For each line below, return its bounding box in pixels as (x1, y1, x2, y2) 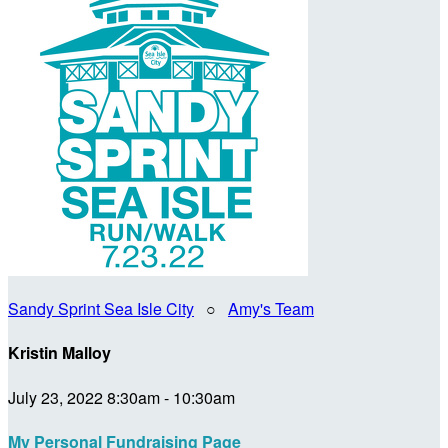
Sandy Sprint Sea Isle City (8, 297, 194, 320)
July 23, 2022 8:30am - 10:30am (8, 385, 235, 409)
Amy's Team (228, 297, 314, 320)
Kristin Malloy (8, 341, 111, 365)
